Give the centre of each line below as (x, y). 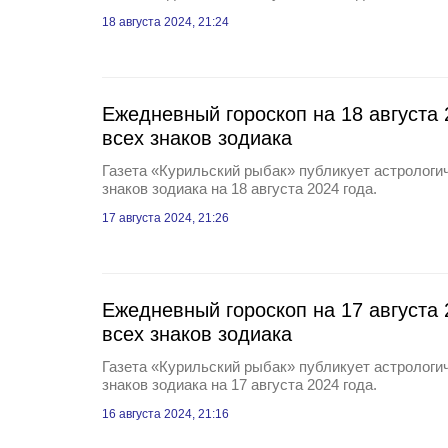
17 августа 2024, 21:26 (165, 218)
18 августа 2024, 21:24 (165, 22)
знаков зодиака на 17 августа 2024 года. (239, 384)
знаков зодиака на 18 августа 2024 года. (239, 188)
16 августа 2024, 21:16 (165, 414)
